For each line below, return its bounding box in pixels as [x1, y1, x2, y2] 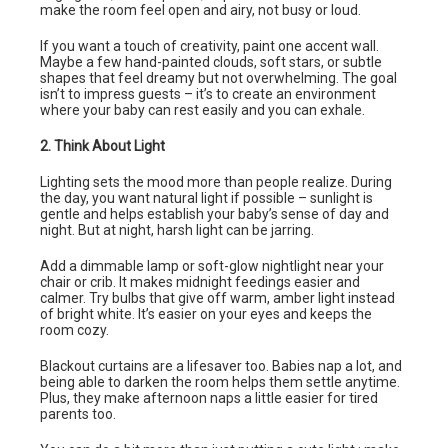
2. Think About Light [40, 137, 165, 154]
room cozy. [40, 321, 109, 338]
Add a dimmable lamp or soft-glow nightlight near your [40, 257, 384, 274]
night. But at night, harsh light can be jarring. [40, 221, 314, 238]
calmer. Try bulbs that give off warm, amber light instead [40, 289, 395, 306]
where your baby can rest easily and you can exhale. [40, 101, 365, 118]
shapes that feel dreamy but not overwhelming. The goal [40, 69, 397, 86]
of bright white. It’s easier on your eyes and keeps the [40, 305, 372, 322]
